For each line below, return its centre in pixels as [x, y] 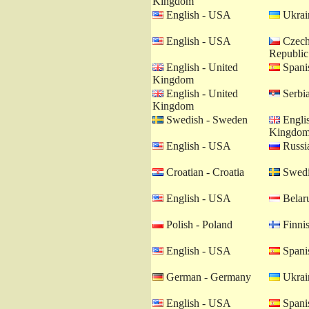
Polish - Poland [198, 225]
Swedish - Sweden [206, 120]
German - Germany [207, 277]
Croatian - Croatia [204, 172]
